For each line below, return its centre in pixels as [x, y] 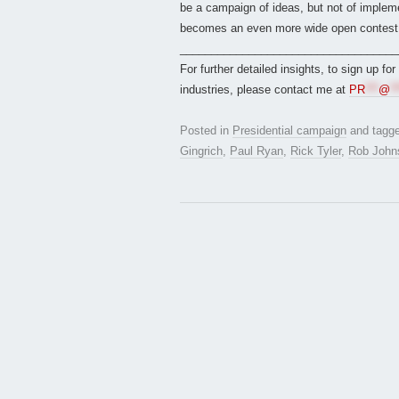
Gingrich [201, 151]
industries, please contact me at [265, 90]
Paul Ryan [256, 151]
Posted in [206, 131]
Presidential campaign [289, 131]
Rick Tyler [316, 151]
